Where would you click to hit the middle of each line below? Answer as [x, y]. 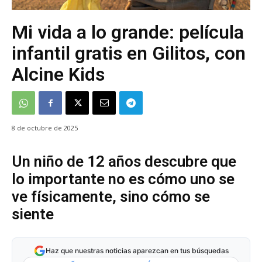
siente [33, 214]
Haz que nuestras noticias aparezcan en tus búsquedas [137, 251]
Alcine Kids [58, 75]
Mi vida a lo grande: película [128, 32]
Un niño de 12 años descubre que [124, 162]
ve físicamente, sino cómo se [111, 197]
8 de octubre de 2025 [45, 128]
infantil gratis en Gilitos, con [129, 54]
